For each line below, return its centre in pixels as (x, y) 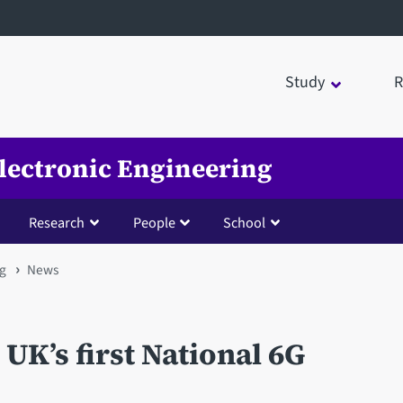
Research (56, 222)
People (154, 222)
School (245, 222)
